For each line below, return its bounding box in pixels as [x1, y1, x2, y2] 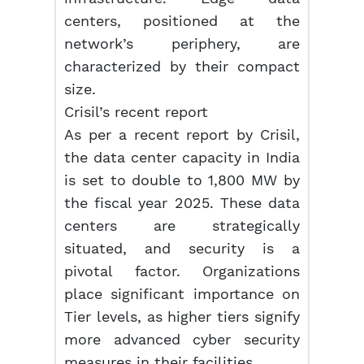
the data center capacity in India [64, 149, 300, 166]
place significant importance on [64, 285, 300, 302]
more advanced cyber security [64, 331, 300, 348]
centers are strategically [64, 217, 300, 234]
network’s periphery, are [64, 35, 300, 52]
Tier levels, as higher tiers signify [64, 308, 300, 325]
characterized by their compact [64, 58, 300, 75]
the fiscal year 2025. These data [64, 194, 300, 211]
